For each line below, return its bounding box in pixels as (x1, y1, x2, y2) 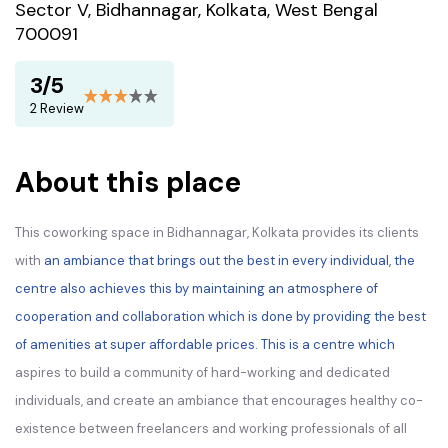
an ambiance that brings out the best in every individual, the (44, 252, 415, 269)
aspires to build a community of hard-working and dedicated (15, 364, 390, 381)
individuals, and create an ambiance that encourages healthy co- (15, 392, 423, 409)
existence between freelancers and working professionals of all (15, 420, 407, 437)
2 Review (30, 100, 84, 117)
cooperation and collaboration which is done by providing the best (15, 308, 426, 325)
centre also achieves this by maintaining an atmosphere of (15, 280, 378, 297)
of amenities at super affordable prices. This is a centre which (15, 336, 395, 353)
